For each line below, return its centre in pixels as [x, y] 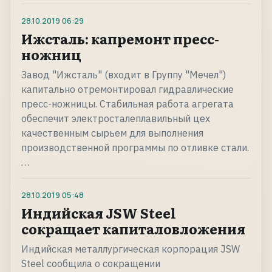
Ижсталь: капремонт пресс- [120, 39]
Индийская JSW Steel [99, 213]
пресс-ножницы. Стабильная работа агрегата [127, 104]
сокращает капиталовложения [133, 229]
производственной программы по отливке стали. [135, 148]
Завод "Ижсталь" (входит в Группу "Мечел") [124, 75]
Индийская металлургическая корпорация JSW [131, 249]
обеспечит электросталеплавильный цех [116, 119]
